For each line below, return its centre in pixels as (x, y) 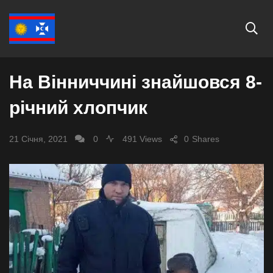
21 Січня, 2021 (38, 139)
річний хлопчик (78, 108)
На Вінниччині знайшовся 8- (136, 82)
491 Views (141, 139)
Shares (206, 139)
